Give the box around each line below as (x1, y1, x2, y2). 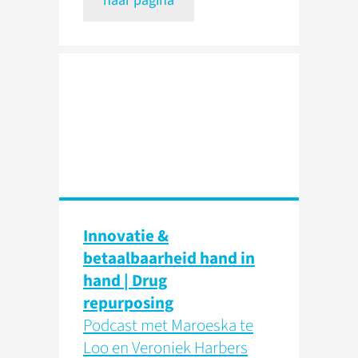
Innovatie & (83, 224, 169, 249)
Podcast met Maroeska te (83, 313, 253, 338)
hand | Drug (83, 268, 167, 293)
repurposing (83, 291, 173, 316)
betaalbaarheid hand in (83, 246, 255, 271)
